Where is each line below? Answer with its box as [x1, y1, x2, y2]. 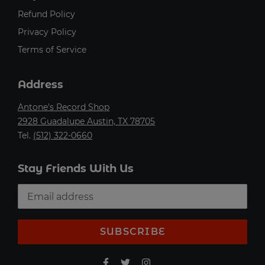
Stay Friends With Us [18, 162, 134, 175]
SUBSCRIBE [99, 226, 166, 237]
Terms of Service [18, 44, 86, 55]
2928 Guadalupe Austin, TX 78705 [18, 116, 155, 127]
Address [18, 78, 63, 91]
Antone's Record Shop [18, 102, 109, 112]
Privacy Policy [18, 27, 76, 37]
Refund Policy [18, 9, 75, 20]
